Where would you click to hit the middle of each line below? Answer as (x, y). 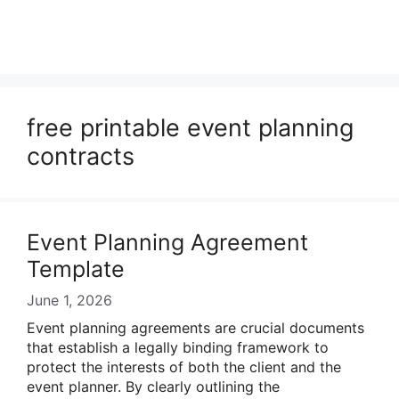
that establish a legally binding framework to (178, 347)
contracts (81, 156)
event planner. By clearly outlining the (153, 387)
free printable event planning (190, 128)
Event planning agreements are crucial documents (195, 328)
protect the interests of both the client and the (184, 367)
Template (76, 269)
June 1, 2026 (69, 300)
